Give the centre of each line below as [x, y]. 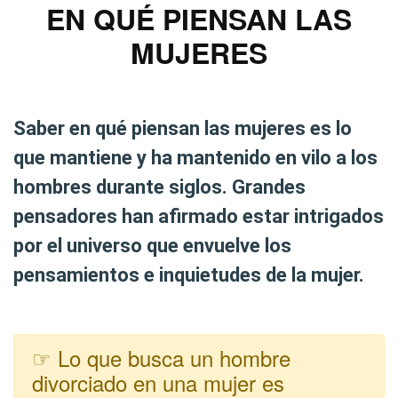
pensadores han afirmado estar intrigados [199, 216]
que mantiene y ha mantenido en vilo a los [195, 158]
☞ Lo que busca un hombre [161, 358]
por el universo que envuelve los [152, 246]
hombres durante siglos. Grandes [159, 187]
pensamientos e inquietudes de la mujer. [189, 275]
